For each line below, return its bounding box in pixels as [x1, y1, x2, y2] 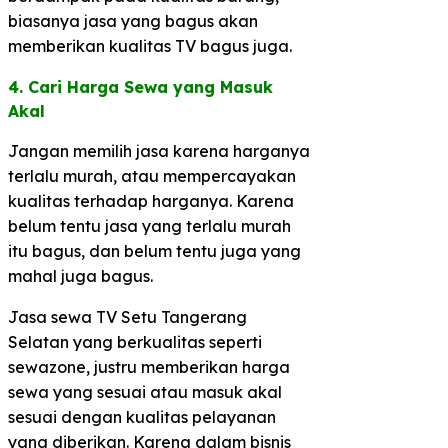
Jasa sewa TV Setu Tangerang [8, 306, 247, 327]
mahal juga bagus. [8, 265, 153, 286]
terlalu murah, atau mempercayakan [8, 165, 296, 186]
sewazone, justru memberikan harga [8, 356, 290, 377]
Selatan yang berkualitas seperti [8, 331, 262, 352]
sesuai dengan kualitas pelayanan [8, 406, 276, 427]
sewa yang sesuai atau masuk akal [8, 381, 282, 402]
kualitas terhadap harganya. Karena [8, 190, 294, 211]
